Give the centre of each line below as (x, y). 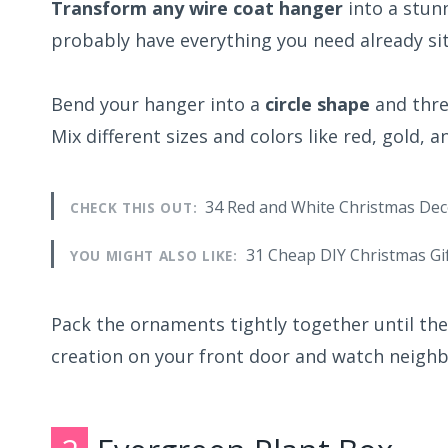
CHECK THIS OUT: (134, 208)
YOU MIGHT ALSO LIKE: (154, 256)
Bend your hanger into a (158, 104)
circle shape (317, 104)
